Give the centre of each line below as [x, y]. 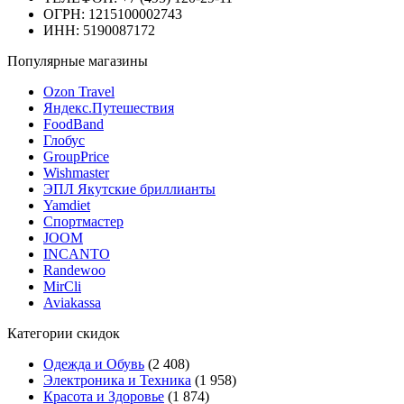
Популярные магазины [78, 60]
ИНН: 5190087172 [99, 30]
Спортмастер [83, 221]
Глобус [64, 140]
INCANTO [77, 253]
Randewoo [74, 270]
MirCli [62, 286]
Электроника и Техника [117, 380]
